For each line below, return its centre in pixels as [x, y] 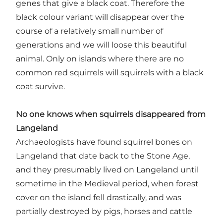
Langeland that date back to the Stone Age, [103, 156]
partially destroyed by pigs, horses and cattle [104, 211]
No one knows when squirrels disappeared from [111, 114]
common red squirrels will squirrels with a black [110, 72]
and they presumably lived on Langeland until [107, 169]
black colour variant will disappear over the [100, 17]
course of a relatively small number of [89, 31]
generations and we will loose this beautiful [101, 45]
